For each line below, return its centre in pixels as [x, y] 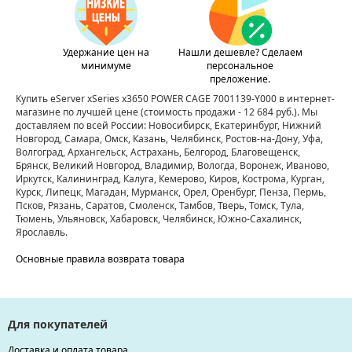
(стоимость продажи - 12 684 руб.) [218, 112]
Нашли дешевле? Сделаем [240, 53]
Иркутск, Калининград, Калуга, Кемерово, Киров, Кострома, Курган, [170, 179]
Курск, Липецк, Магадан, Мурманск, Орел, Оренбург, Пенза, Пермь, [171, 192]
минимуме [106, 66]
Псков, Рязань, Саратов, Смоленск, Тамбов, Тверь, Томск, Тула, [160, 206]
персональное [240, 66]
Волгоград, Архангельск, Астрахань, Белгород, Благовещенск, [158, 152]
